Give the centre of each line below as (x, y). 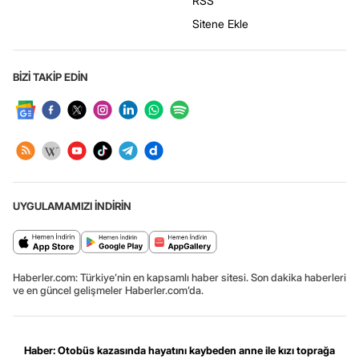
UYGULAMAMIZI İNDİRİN (72, 206)
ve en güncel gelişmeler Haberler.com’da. (108, 290)
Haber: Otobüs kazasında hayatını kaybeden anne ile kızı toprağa (179, 351)
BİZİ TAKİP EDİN (50, 77)
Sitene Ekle (220, 24)
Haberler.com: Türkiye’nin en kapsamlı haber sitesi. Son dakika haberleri (179, 278)
